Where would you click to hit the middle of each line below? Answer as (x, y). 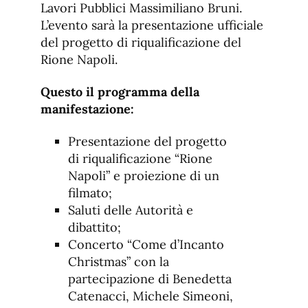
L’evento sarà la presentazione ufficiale (152, 25)
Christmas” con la (119, 262)
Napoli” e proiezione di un (144, 176)
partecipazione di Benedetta (150, 279)
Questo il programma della (120, 92)
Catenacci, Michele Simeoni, (151, 296)
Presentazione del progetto (147, 142)
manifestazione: (87, 109)
